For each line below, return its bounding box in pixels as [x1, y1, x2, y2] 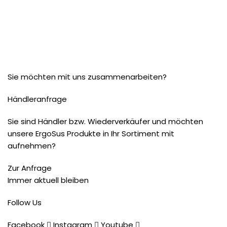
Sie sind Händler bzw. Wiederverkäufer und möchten [8, 116, 203, 129]
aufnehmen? [8, 140, 56, 153]
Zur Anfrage [8, 162, 52, 175]
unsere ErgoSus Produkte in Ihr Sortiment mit [8, 128, 174, 141]
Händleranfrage [8, 93, 67, 106]
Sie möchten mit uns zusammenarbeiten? [8, 71, 167, 84]
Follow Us [8, 197, 42, 210]
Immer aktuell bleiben [8, 174, 89, 187]
